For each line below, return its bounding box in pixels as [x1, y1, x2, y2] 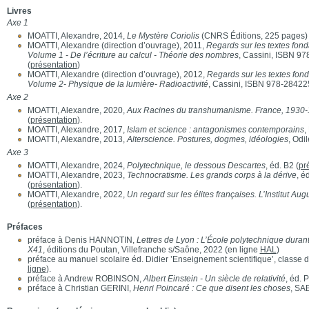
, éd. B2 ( [265, 161, 299, 170]
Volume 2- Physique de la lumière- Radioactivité [27, 79, 208, 89]
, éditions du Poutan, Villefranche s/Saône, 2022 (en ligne [42, 245, 260, 255]
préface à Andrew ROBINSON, [27, 274, 143, 283]
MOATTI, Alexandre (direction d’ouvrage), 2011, [27, 41, 206, 50]
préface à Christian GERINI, [27, 283, 133, 293]
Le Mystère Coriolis [126, 31, 201, 41]
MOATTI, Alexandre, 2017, [27, 125, 127, 134]
